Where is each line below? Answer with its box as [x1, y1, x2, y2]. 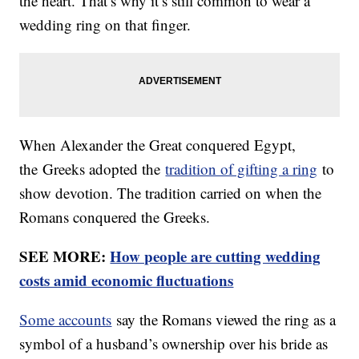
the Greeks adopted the [19, 158, 166, 179]
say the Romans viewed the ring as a [111, 309, 337, 329]
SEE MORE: [19, 244, 111, 267]
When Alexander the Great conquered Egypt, [19, 134, 296, 155]
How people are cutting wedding [110, 244, 321, 267]
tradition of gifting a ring [165, 158, 318, 179]
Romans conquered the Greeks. [19, 206, 211, 227]
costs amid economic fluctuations [19, 268, 234, 291]
